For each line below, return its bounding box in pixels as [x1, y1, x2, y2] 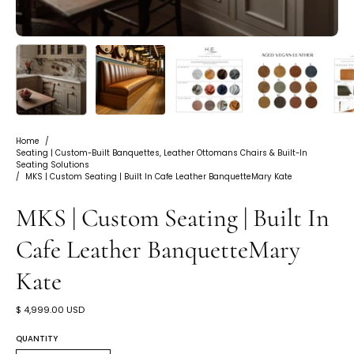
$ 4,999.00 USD [16, 303, 85, 316]
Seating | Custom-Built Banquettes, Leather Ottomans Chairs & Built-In [16, 147, 307, 158]
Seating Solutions [16, 159, 89, 170]
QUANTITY [16, 333, 58, 344]
